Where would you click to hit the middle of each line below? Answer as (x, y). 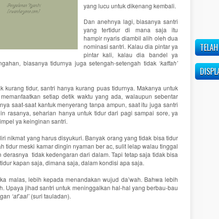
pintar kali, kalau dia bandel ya (131, 55)
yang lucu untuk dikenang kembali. (130, 6)
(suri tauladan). (50, 196)
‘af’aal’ (21, 196)
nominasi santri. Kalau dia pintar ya (131, 46)
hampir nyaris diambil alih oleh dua (131, 38)
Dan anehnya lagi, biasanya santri (131, 21)
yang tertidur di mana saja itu (131, 30)
